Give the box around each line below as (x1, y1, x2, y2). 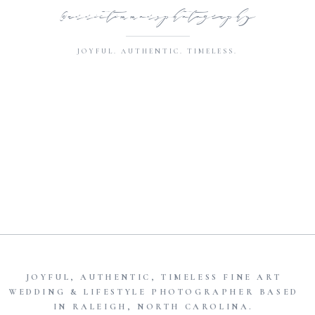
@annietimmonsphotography (60, 7, 256, 27)
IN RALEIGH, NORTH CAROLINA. (53, 301, 255, 311)
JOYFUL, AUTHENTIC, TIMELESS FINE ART (25, 271, 282, 282)
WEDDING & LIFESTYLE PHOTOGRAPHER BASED (8, 286, 299, 297)
